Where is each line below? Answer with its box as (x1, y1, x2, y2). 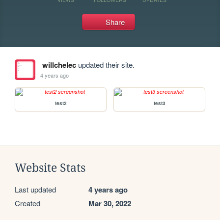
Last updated (15, 184, 56, 194)
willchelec (42, 59, 76, 70)
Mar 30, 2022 (88, 198, 131, 209)
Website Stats (15, 162, 85, 174)
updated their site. (76, 59, 135, 70)
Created (15, 198, 40, 208)
